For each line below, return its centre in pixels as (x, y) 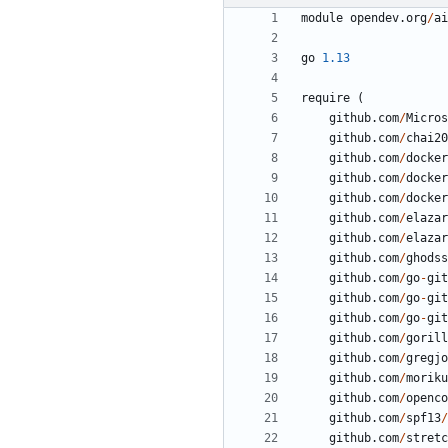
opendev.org (388, 18)
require (325, 98)
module (322, 18)
